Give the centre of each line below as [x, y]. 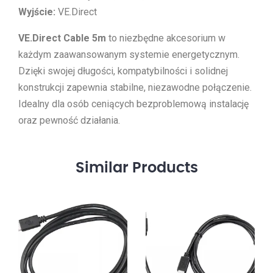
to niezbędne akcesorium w [166, 38]
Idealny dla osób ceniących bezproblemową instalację [133, 104]
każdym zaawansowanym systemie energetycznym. [129, 55]
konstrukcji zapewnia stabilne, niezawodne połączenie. [135, 88]
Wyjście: [37, 12]
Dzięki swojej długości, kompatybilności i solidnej [123, 71]
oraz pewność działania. [69, 121]
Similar [104, 168]
